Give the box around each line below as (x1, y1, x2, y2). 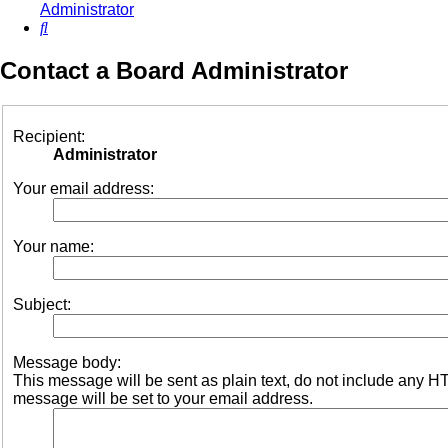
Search (47, 18, 98, 36)
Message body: (13, 353, 121, 371)
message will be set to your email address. (13, 389, 313, 407)
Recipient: (13, 127, 85, 145)
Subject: (13, 295, 71, 313)
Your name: (13, 237, 94, 255)
